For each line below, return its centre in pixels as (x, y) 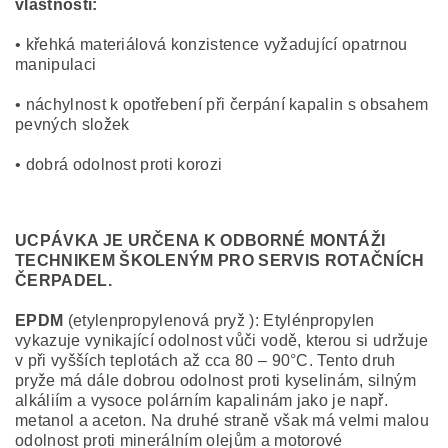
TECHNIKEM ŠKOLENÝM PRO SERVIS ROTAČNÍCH (220, 260)
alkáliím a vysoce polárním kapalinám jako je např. (202, 400)
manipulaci (56, 64)
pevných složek (72, 124)
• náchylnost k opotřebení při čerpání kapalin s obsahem (222, 104)
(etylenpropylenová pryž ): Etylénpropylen (219, 320)
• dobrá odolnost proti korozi (119, 164)
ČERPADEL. (63, 280)
